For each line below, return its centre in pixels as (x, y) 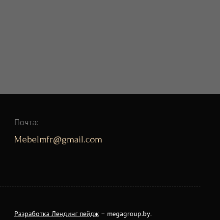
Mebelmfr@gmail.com (58, 139)
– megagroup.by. (125, 214)
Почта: (26, 123)
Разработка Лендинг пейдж (56, 214)
